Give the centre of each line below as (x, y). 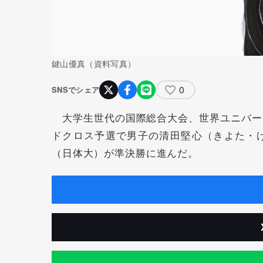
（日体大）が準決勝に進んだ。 (125, 152)
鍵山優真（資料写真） (94, 63)
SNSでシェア (76, 89)
